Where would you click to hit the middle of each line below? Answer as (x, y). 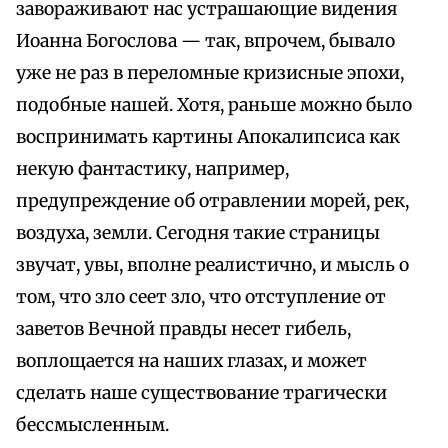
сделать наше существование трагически (201, 393)
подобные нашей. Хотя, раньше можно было (214, 105)
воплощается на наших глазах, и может (191, 361)
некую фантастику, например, (152, 169)
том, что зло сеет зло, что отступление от (201, 297)
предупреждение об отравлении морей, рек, (212, 201)
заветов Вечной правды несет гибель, (183, 329)
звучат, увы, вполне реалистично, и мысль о (212, 265)
